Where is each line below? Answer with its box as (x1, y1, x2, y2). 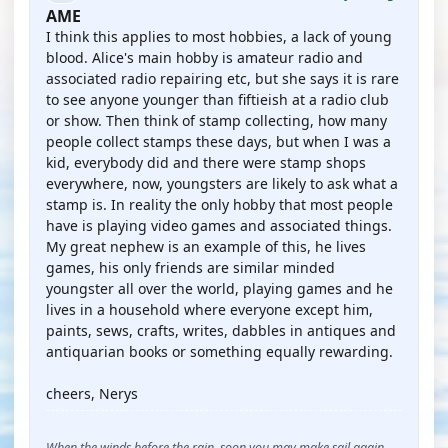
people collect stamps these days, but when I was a (46, 132, 391, 151)
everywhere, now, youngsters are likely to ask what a (46, 174, 398, 193)
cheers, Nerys (46, 384, 138, 403)
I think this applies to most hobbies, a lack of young (46, 27, 392, 46)
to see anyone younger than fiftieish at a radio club (46, 90, 389, 109)
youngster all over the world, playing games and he (46, 279, 393, 298)
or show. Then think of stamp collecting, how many (46, 111, 387, 130)
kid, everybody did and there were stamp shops (46, 153, 366, 172)
